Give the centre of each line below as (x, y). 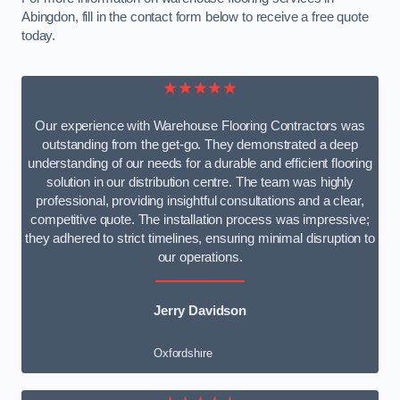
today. (39, 36)
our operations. (200, 258)
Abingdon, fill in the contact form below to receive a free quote (195, 17)
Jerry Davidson (200, 310)
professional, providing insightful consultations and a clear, (200, 201)
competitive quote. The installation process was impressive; (200, 220)
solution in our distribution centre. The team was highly (200, 183)
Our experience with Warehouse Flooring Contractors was (200, 126)
